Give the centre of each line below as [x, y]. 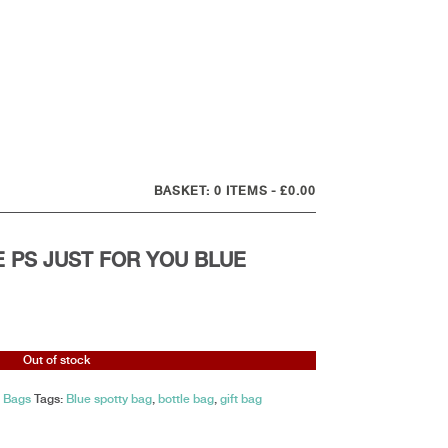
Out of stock [57, 360]
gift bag [240, 399]
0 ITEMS [241, 191]
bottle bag [185, 399]
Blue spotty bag [108, 399]
